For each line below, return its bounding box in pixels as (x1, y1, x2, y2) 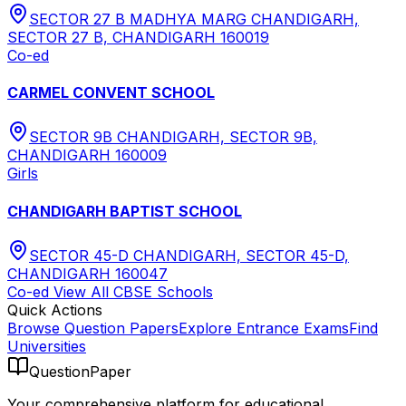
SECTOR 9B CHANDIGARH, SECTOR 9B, (29, 128, 317, 147)
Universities (7, 336, 86, 355)
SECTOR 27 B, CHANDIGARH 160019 (7, 27, 269, 46)
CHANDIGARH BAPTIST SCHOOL (7, 201, 242, 220)
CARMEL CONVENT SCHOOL (7, 83, 215, 102)
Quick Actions (7, 300, 102, 319)
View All (53, 282, 113, 301)
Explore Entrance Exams (179, 318, 349, 337)
